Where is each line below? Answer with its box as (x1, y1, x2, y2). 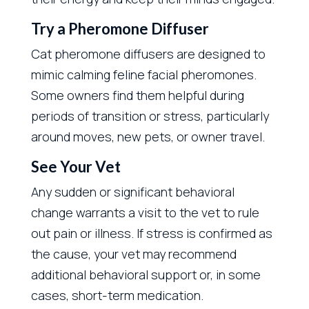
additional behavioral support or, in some (30, 266, 261, 283)
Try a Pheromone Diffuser (30, 19, 209, 38)
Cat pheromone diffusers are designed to (30, 45, 266, 62)
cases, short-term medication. (30, 286, 203, 303)
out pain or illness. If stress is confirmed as (30, 224, 272, 241)
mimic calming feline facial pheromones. (30, 66, 257, 83)
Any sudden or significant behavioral (30, 183, 235, 200)
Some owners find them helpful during (30, 86, 244, 103)
